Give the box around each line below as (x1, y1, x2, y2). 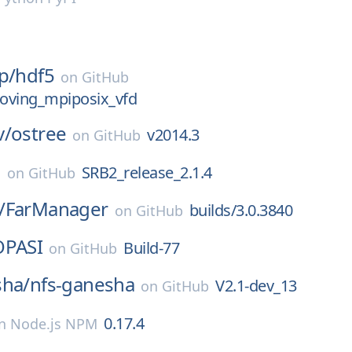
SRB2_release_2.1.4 (81, 162, 212, 183)
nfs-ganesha (29, 271, 135, 297)
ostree (11, 120, 67, 146)
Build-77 (123, 237, 180, 258)
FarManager (5, 196, 108, 222)
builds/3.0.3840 (189, 200, 293, 221)
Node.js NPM (10, 314, 98, 333)
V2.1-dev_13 (215, 275, 297, 296)
